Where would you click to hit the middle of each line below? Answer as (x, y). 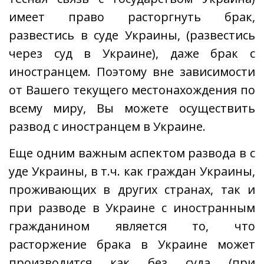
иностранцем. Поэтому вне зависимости (132, 72)
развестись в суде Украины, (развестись (132, 35)
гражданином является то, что (132, 226)
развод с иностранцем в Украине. (107, 126)
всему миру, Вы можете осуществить (132, 108)
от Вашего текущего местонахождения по (132, 90)
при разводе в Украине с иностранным (132, 208)
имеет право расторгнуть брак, (132, 17)
